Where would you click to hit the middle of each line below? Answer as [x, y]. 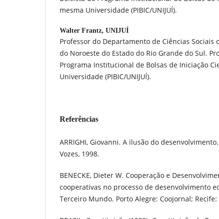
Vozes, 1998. [79, 153]
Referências [79, 119]
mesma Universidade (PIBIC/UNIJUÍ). [118, 10]
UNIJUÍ [117, 30]
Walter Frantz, [83, 30]
